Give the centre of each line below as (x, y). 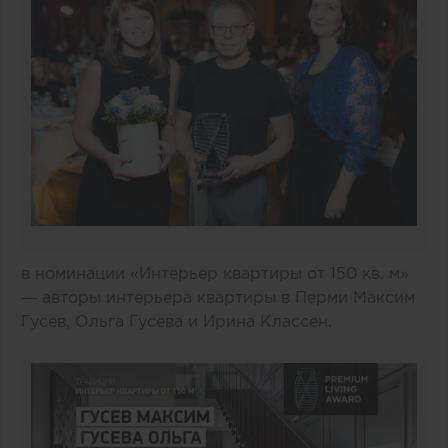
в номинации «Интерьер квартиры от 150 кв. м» (215, 273)
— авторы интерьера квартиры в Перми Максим (218, 297)
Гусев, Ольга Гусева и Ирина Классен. (181, 321)
